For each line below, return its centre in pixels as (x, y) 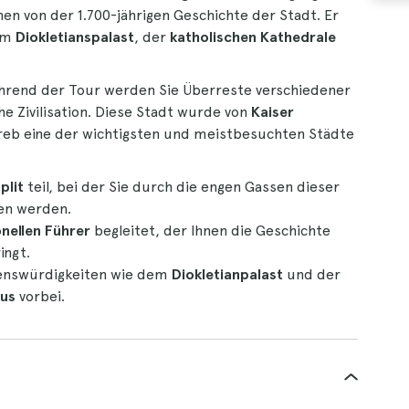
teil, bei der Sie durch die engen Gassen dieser (182, 187)
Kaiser (273, 112)
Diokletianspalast (75, 37)
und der (312, 274)
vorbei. (40, 296)
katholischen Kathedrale (253, 37)
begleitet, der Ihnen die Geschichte (210, 231)
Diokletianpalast (225, 274)
